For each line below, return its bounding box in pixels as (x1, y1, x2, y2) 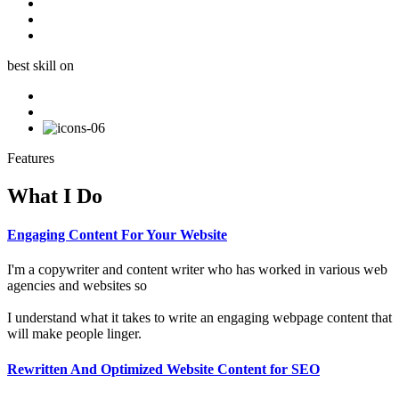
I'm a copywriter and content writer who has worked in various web (7, 262, 387, 278)
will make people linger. (7, 326, 142, 342)
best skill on (7, 57, 74, 73)
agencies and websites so (7, 278, 147, 294)
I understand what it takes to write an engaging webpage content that (7, 310, 392, 326)
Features (7, 150, 54, 166)
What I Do (7, 183, 102, 208)
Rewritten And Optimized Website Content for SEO (7, 361, 320, 377)
